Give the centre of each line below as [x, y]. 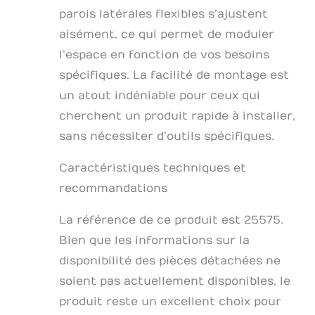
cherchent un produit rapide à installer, [177, 116]
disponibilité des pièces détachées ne [170, 261]
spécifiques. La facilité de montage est [174, 76]
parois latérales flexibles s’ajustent [163, 14]
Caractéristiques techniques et [153, 168]
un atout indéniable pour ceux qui [160, 96]
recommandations [113, 189]
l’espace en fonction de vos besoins [164, 55]
